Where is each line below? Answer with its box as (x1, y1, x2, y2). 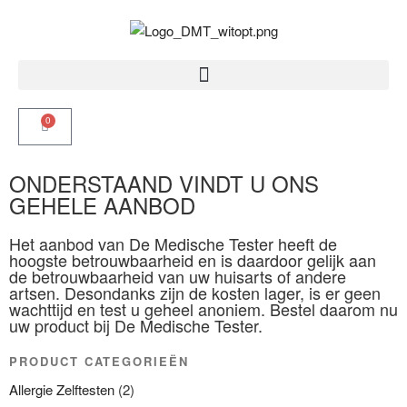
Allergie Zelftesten (9, 379, 114, 399)
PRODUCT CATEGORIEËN (9, 352, 190, 371)
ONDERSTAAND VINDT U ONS (9, 167, 319, 200)
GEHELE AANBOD (9, 189, 195, 222)
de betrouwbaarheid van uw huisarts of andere (9, 264, 346, 289)
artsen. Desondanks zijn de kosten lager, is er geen (9, 281, 381, 305)
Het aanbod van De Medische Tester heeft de (9, 232, 337, 256)
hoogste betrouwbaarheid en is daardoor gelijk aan (9, 248, 376, 273)
